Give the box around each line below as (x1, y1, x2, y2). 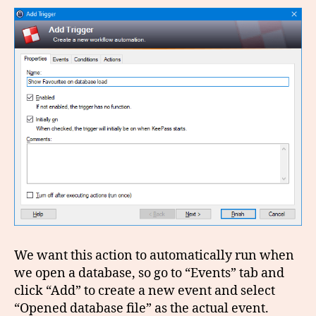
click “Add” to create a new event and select (14, 282, 275, 299)
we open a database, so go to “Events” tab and (14, 265, 284, 281)
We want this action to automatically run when (14, 247, 294, 264)
